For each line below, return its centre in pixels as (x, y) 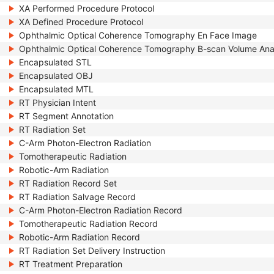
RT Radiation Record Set (68, 183)
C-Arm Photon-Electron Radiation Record (101, 210)
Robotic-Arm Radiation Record (80, 237)
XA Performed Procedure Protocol (87, 8)
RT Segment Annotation (66, 116)
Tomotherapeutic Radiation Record (88, 224)
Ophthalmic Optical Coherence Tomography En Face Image (138, 35)
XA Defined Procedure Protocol (81, 22)
